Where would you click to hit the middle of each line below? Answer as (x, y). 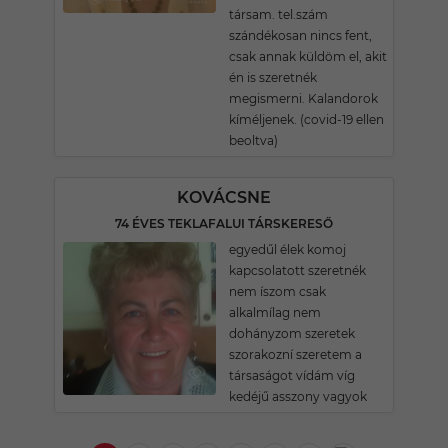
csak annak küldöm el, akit (308, 56)
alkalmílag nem (275, 312)
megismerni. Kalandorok (303, 98)
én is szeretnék (273, 77)
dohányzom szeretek (292, 333)
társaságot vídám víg (292, 375)
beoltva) (253, 140)
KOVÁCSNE (224, 197)
